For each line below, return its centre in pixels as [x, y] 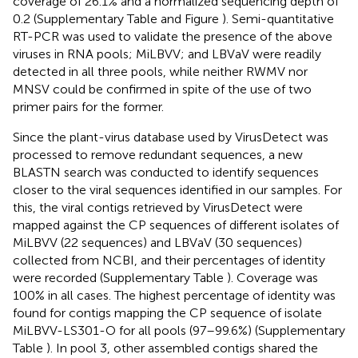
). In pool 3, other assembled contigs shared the [182, 348]
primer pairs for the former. [88, 106]
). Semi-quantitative [278, 18]
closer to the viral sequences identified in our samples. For [177, 189]
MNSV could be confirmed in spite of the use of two [162, 89]
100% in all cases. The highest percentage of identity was [174, 295]
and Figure [191, 18]
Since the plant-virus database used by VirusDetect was [171, 137]
